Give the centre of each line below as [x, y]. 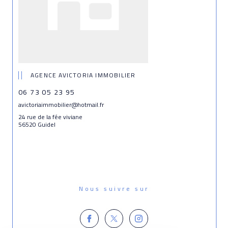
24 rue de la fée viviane [50, 117]
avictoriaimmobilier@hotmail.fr [61, 104]
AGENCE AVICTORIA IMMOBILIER [83, 75]
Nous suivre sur [117, 189]
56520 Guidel [37, 125]
